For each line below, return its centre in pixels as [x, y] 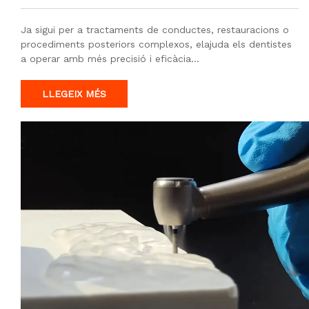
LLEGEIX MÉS [74, 94]
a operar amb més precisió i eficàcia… [110, 59]
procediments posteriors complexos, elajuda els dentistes [156, 44]
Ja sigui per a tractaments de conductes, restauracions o [155, 30]
